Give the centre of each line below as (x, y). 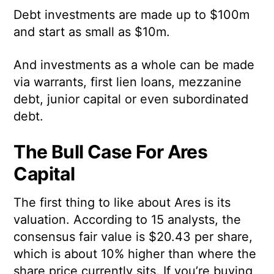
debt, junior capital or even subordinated (131, 99)
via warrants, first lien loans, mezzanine (128, 82)
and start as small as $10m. (92, 31)
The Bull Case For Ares (111, 151)
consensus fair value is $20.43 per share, (133, 236)
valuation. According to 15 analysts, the (128, 219)
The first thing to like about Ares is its (122, 202)
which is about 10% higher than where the (135, 254)
